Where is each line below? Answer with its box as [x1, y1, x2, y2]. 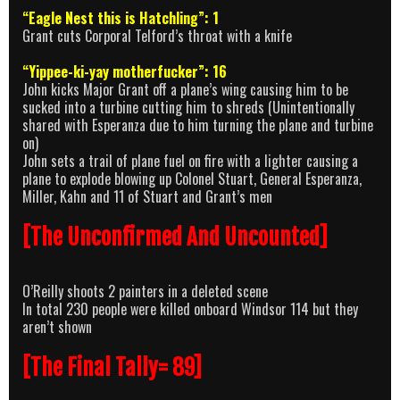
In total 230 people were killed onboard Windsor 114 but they [22, 298, 358, 321]
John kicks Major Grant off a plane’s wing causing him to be [22, 79, 348, 101]
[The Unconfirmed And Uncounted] [22, 223, 328, 252]
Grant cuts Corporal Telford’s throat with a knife [22, 24, 292, 46]
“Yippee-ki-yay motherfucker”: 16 [22, 61, 227, 83]
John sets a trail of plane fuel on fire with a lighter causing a [22, 150, 358, 172]
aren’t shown [22, 316, 92, 338]
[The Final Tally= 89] [22, 353, 202, 381]
